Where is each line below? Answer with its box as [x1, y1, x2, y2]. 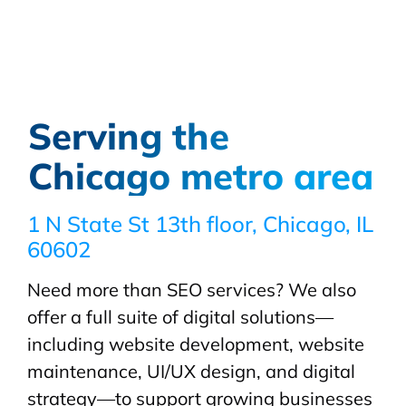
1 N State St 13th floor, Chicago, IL [27, 210, 373, 238]
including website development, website [27, 333, 364, 356]
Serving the [28, 113, 229, 159]
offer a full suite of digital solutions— [27, 305, 333, 329]
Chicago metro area [28, 153, 373, 199]
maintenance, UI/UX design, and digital [27, 360, 355, 383]
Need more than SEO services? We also [27, 278, 356, 302]
